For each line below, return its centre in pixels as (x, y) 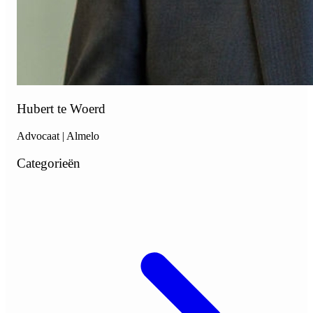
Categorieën (49, 163)
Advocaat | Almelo (58, 136)
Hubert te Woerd (61, 109)
